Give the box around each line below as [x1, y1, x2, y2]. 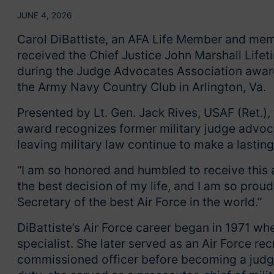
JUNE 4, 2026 [17, 10, 72, 21]
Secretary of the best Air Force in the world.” [17, 194, 262, 210]
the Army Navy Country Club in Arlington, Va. [17, 80, 266, 95]
